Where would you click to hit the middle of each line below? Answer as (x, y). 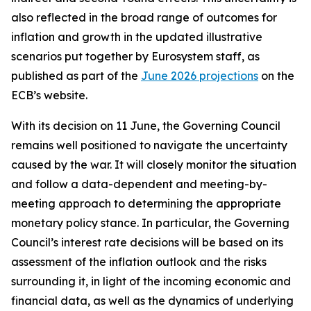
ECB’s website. (49, 95)
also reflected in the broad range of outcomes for (144, 17)
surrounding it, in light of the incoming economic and (151, 281)
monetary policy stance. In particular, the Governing (150, 223)
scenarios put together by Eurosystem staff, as (135, 56)
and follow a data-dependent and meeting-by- (139, 184)
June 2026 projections (200, 76)
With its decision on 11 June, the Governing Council (146, 126)
